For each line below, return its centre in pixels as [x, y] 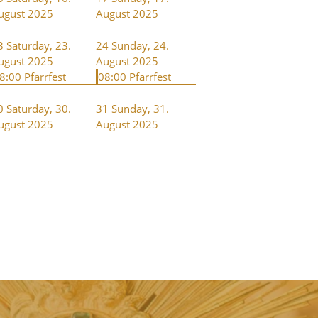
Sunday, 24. [140, 45]
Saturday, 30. [39, 108]
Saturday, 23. [39, 45]
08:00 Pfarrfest [135, 76]
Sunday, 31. [140, 108]
